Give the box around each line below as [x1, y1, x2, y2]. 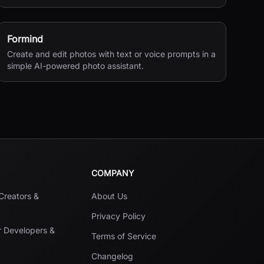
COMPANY [91, 168, 134, 178]
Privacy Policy [91, 211, 146, 221]
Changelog [91, 251, 133, 261]
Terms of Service [91, 231, 156, 241]
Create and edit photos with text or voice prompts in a [6, 49, 216, 59]
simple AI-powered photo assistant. [6, 61, 144, 71]
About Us [91, 191, 127, 201]
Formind [6, 33, 43, 45]
